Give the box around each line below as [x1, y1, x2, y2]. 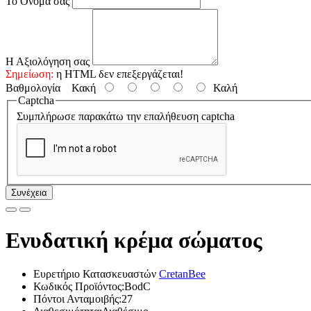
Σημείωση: [6, 67, 53, 80]
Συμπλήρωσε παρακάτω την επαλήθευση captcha [17, 110, 235, 123]
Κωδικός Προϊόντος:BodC [33, 280, 151, 293]
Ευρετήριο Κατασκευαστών [33, 268, 159, 280]
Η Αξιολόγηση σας [6, 55, 90, 67]
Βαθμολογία [6, 81, 60, 94]
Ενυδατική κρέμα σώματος [6, 227, 262, 253]
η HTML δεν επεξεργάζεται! [53, 67, 183, 80]
